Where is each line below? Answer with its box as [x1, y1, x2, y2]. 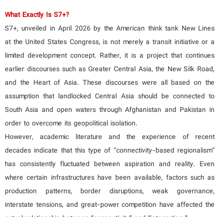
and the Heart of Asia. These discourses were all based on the [5, 77, 215, 89]
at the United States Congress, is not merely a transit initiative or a [5, 36, 215, 48]
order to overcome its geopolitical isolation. [5, 118, 138, 130]
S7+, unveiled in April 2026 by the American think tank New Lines [5, 23, 215, 35]
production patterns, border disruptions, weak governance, [5, 186, 215, 198]
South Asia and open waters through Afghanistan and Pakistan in [5, 104, 215, 116]
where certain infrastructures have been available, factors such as [5, 172, 215, 184]
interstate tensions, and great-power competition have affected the [5, 199, 215, 211]
